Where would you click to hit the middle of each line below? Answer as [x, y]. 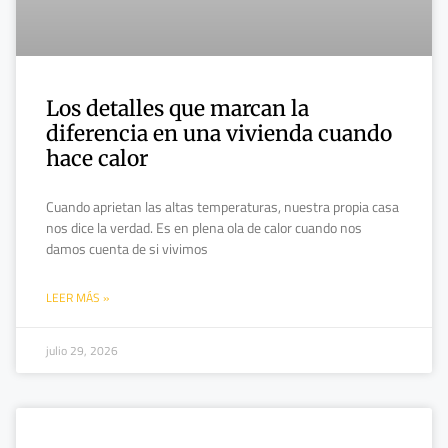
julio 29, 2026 [82, 350]
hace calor [97, 158]
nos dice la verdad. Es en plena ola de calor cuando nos [204, 227]
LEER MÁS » [77, 297]
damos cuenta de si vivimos [127, 248]
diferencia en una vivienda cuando [219, 133]
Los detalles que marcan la [177, 108]
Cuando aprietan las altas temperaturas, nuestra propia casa [222, 206]
